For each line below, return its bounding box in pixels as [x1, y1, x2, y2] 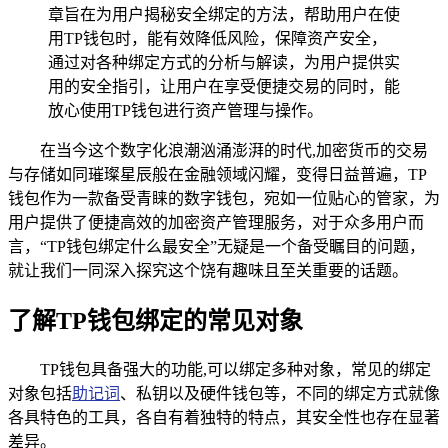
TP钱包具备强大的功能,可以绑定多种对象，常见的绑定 [40, 360, 431, 378]
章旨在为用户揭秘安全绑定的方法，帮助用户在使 [48, 5, 400, 23]
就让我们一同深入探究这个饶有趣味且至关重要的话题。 [8, 261, 408, 279]
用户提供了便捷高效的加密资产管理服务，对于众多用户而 [8, 213, 424, 231]
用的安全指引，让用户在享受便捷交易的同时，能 [48, 77, 400, 95]
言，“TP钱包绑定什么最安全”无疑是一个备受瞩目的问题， [8, 237, 425, 255]
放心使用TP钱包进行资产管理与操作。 [48, 101, 323, 119]
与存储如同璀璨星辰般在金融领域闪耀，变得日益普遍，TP [8, 165, 427, 183]
